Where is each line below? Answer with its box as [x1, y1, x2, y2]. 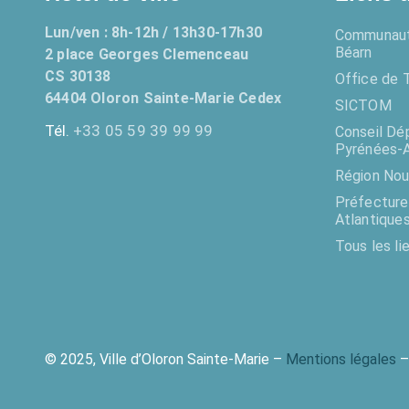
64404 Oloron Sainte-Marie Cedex [45, 89, 282, 107]
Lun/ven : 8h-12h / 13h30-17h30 [45, 24, 262, 41]
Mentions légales [286, 351, 396, 368]
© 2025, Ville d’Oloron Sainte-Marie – [45, 351, 286, 368]
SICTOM [334, 97, 392, 114]
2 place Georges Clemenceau [45, 46, 249, 63]
